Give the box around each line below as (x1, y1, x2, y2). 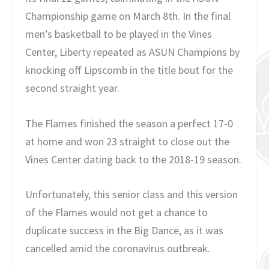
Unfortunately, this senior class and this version (25, 187, 238, 202)
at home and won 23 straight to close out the (25, 134, 230, 148)
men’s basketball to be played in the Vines (25, 26, 213, 41)
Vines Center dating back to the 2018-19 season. (25, 152, 242, 166)
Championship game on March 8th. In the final (25, 8, 231, 23)
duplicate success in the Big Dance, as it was (25, 223, 224, 238)
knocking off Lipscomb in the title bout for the (25, 62, 234, 77)
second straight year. (25, 80, 120, 95)
